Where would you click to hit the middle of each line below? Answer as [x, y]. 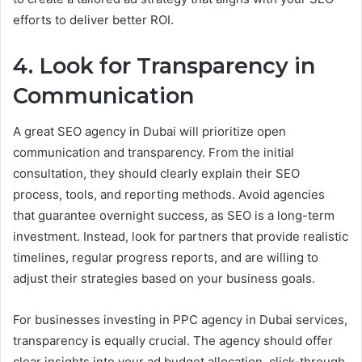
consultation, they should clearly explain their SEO [156, 174]
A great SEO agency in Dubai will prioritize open [149, 132]
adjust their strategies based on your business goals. [164, 279]
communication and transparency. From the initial [154, 153]
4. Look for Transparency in [164, 65]
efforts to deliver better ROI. [93, 19]
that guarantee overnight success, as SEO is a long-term [174, 216]
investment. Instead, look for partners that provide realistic [181, 237]
